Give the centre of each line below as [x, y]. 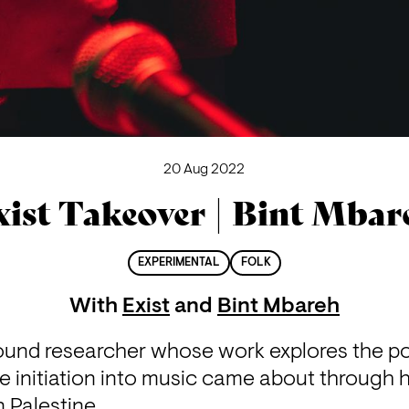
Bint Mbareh [278, 307]
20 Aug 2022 [204, 169]
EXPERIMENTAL [179, 263]
